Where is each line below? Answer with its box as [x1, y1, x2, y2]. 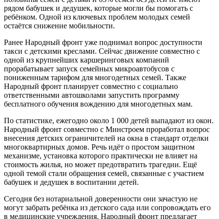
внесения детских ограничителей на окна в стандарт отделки [4, 133, 209, 142]
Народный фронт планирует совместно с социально [4, 82, 178, 90]
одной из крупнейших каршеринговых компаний [4, 55, 169, 64]
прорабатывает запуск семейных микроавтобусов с [4, 64, 175, 73]
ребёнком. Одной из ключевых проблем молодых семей [4, 12, 190, 21]
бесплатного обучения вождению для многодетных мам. [4, 99, 193, 108]
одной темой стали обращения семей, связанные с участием [4, 169, 204, 177]
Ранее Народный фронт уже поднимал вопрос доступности [4, 38, 202, 46]
